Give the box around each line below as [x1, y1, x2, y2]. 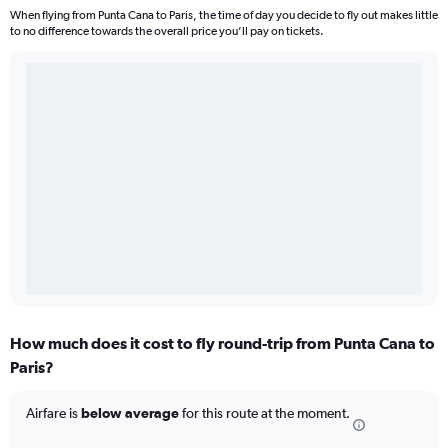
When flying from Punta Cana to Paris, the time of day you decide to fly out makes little [10, 8, 438, 23]
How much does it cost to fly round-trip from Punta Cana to [10, 334, 435, 353]
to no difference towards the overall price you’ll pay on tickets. [10, 24, 324, 39]
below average [81, 405, 179, 422]
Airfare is [26, 405, 81, 422]
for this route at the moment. [179, 405, 350, 422]
